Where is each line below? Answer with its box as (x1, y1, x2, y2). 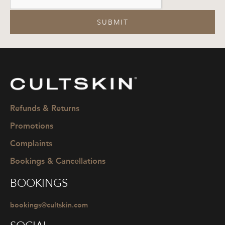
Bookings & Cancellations (10, 156, 105, 166)
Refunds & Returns (10, 103, 79, 113)
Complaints (10, 138, 52, 148)
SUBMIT (96, 19, 129, 26)
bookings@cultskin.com (10, 200, 88, 209)
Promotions (10, 121, 53, 131)
